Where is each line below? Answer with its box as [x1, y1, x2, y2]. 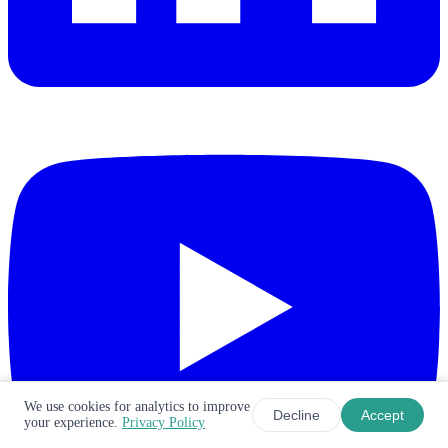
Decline [273, 407, 320, 423]
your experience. [24, 415, 122, 430]
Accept [361, 407, 404, 423]
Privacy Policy [122, 415, 205, 430]
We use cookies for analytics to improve [24, 399, 250, 414]
